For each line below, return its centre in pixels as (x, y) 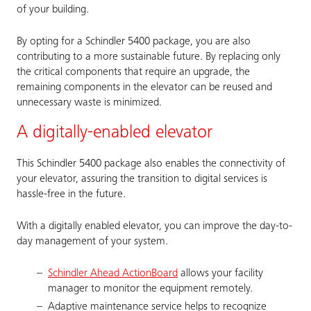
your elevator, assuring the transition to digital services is (142, 179)
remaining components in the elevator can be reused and (144, 88)
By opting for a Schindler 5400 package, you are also (134, 42)
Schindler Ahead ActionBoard (113, 274)
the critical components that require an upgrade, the (133, 73)
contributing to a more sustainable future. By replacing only (149, 57)
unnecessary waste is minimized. (89, 103)
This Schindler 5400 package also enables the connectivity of (151, 164)
